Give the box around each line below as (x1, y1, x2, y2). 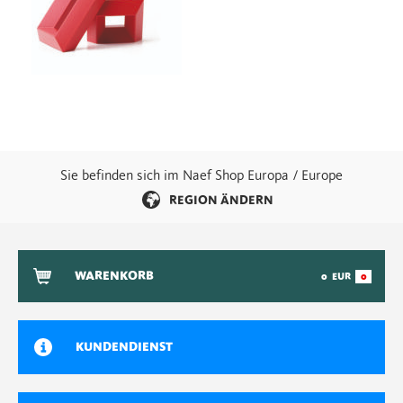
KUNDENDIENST (76, 341, 173, 354)
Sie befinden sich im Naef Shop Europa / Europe (60, 168, 343, 183)
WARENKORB (75, 270, 154, 282)
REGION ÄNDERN (168, 194, 273, 207)
